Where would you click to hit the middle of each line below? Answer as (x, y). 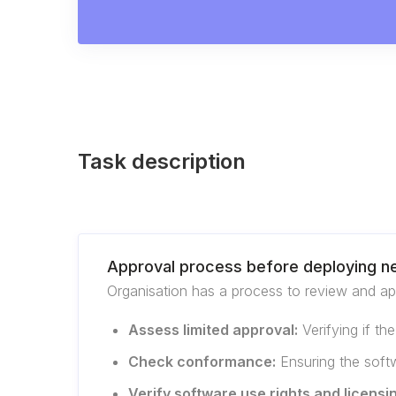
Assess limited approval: (213, 330)
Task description (162, 161)
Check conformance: (202, 362)
